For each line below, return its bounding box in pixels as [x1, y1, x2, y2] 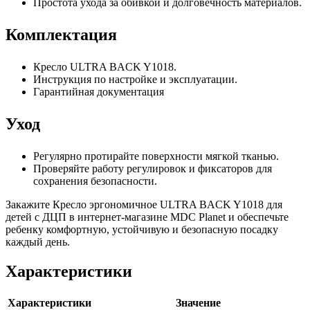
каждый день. [6, 236, 70, 248]
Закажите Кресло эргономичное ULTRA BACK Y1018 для [6, 199, 282, 211]
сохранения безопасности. [33, 175, 157, 188]
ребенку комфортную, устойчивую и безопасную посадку [6, 224, 278, 236]
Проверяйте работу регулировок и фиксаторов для [33, 163, 272, 175]
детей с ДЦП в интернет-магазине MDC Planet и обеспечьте [6, 211, 289, 224]
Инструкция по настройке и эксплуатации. [33, 73, 240, 86]
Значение [176, 296, 221, 309]
